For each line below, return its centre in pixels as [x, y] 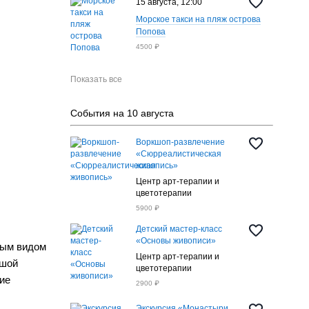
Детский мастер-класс [179, 229]
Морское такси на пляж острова [198, 19]
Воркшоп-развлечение [180, 142]
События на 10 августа [122, 113]
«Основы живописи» [176, 241]
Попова [150, 32]
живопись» [157, 166]
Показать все [96, 79]
